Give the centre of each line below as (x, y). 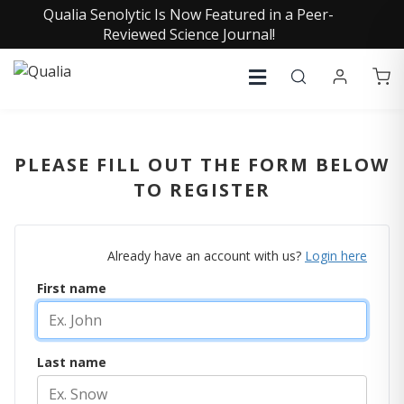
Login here (336, 256)
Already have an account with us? (204, 256)
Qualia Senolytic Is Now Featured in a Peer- (188, 14)
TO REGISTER (202, 190)
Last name (72, 362)
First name (72, 288)
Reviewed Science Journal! (188, 34)
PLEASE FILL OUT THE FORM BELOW (202, 165)
